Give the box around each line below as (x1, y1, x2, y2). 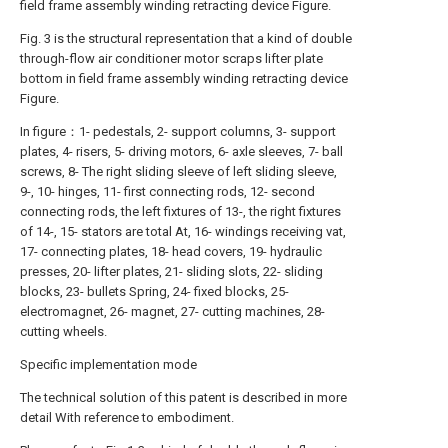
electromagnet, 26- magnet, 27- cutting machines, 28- (20, 304, 325, 319)
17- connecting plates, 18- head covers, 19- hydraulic (20, 244, 322, 259)
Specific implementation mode (20, 357, 197, 372)
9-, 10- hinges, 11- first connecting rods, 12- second (20, 184, 315, 199)
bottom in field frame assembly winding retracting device (20, 71, 348, 86)
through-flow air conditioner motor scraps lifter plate (20, 51, 323, 66)
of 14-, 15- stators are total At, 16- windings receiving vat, (20, 224, 346, 239)
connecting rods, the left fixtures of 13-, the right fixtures (20, 204, 341, 219)
